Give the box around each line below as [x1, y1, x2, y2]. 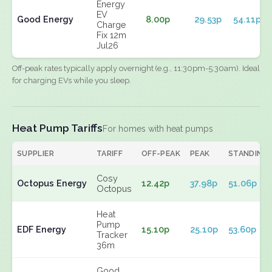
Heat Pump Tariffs [12, 121, 103, 134]
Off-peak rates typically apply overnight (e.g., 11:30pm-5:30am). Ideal [12, 64, 260, 73]
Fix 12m [97, 30, 126, 40]
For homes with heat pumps [103, 124, 213, 134]
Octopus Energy [17, 178, 87, 188]
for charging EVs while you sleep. [12, 76, 131, 85]
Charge [97, 19, 126, 30]
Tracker [97, 229, 127, 240]
